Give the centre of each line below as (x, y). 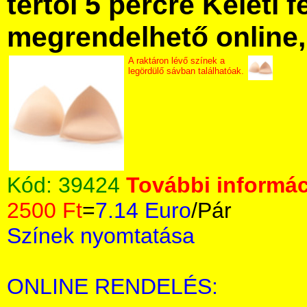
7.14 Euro (143, 210)
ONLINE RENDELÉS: (112, 286)
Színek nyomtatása (101, 236)
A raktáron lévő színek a (176, 61)
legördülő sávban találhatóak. (186, 71)
